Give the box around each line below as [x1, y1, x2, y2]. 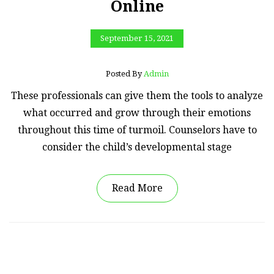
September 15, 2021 [100, 33, 174, 43]
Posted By [105, 68, 144, 78]
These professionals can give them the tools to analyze [11, 89, 263, 102]
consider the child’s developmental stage [42, 141, 232, 153]
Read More [111, 182, 163, 194]
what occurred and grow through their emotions [23, 106, 251, 119]
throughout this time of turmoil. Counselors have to [17, 124, 257, 136]
